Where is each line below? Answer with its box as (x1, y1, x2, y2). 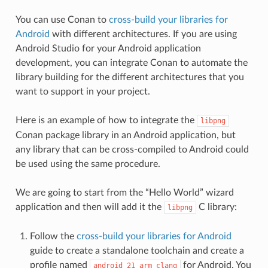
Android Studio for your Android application (15, 43, 201, 53)
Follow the (29, 231, 77, 241)
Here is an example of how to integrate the (15, 115, 197, 125)
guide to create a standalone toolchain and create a (29, 245, 244, 255)
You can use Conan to (15, 14, 109, 25)
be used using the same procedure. (15, 159, 160, 169)
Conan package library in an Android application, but (15, 130, 236, 140)
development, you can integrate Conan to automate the (15, 57, 248, 68)
